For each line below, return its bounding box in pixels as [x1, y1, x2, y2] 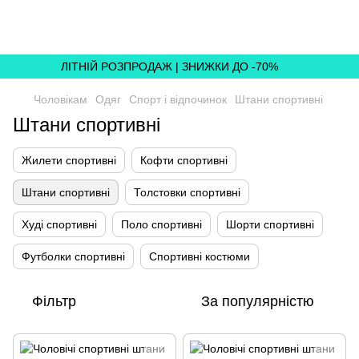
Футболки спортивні [22, 250, 125, 263]
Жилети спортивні [22, 154, 116, 167]
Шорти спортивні [226, 218, 314, 231]
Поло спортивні [121, 218, 202, 231]
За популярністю [201, 293, 314, 309]
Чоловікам [34, 93, 87, 106]
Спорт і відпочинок [129, 93, 227, 106]
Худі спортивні [22, 218, 97, 231]
